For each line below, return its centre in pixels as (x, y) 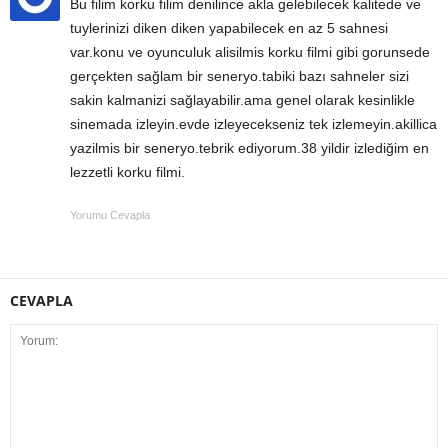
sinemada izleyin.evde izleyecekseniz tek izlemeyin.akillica (253, 124)
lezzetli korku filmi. (127, 172)
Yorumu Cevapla (110, 215)
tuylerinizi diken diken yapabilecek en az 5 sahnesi (229, 28)
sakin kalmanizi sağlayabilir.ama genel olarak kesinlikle (242, 100)
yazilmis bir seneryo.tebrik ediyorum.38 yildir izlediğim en (249, 148)
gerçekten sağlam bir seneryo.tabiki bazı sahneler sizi (239, 76)
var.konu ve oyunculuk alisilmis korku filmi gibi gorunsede (250, 52)
